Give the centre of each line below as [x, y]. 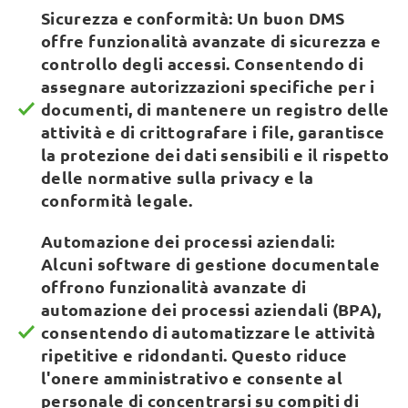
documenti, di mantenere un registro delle [215, 109]
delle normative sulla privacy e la [178, 177]
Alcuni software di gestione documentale [211, 264]
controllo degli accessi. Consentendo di [203, 63]
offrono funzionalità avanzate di [174, 286]
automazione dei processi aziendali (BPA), [211, 309]
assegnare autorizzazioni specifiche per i [208, 86]
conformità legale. [117, 200]
